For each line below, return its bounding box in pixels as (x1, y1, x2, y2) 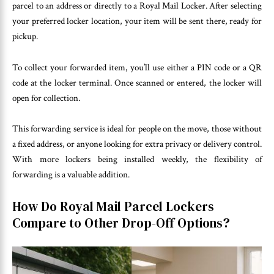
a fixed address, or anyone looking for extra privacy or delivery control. (12, 138, 262, 150)
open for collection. (12, 92, 80, 104)
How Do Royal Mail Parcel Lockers (12, 197, 214, 215)
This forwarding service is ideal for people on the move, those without (12, 123, 262, 135)
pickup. (12, 31, 38, 43)
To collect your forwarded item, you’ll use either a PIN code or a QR (12, 61, 262, 73)
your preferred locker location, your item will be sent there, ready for (12, 15, 262, 28)
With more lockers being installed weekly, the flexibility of (12, 154, 262, 166)
